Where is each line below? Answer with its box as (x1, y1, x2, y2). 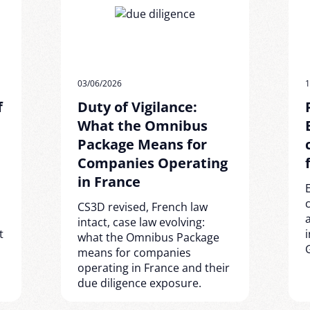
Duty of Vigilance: (77, 98, 197, 116)
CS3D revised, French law (77, 199, 208, 215)
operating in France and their (77, 260, 230, 275)
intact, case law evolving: (77, 215, 205, 230)
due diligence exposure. (77, 275, 201, 291)
